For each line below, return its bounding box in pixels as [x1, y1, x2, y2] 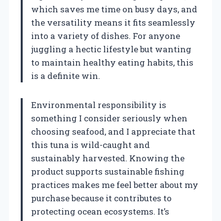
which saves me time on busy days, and [31, 3, 197, 15]
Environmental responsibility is [31, 99, 166, 111]
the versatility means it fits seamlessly [31, 17, 195, 29]
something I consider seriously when [31, 112, 187, 124]
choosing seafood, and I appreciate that [31, 126, 195, 138]
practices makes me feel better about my [31, 179, 198, 191]
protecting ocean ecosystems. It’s [31, 206, 169, 218]
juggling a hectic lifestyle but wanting [31, 43, 191, 55]
